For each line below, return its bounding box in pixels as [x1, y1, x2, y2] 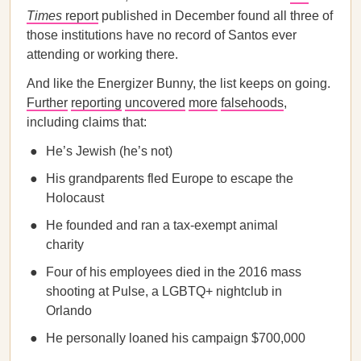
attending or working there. [27, 48, 178, 61]
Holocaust [46, 191, 104, 205]
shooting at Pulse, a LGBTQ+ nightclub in [46, 284, 282, 298]
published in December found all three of [98, 9, 333, 23]
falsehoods [221, 96, 284, 110]
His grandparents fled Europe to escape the [46, 172, 293, 185]
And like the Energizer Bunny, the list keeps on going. [27, 77, 330, 90]
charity [46, 238, 84, 251]
